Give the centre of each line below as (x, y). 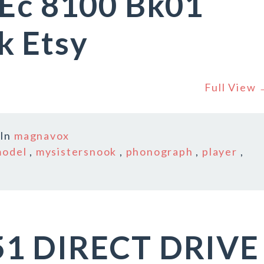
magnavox (42, 136)
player (220, 151)
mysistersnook (76, 151)
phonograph (159, 151)
